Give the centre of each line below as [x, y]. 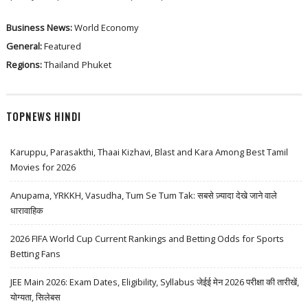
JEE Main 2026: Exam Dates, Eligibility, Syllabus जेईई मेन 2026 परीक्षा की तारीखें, [155, 282]
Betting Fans [36, 254]
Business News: [40, 27]
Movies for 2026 [43, 167]
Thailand [61, 64]
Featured [62, 46]
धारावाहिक [27, 211]
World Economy [106, 27]
